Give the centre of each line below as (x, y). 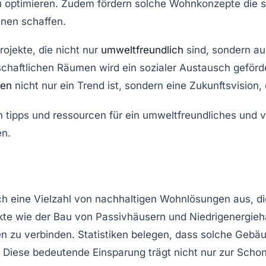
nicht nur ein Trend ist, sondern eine (101, 85)
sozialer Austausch (185, 67)
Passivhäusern (131, 216)
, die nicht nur (67, 50)
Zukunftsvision (224, 85)
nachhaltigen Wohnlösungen (163, 199)
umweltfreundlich (142, 50)
